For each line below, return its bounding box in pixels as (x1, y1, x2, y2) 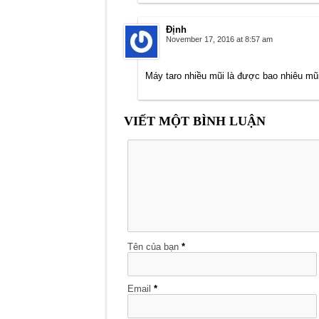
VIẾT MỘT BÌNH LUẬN (123, 114, 266, 129)
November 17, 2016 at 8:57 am (165, 35, 273, 44)
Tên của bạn (127, 241, 179, 253)
